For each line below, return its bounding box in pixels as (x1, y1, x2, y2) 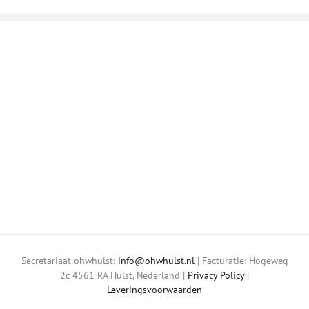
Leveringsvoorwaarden (107, 283, 202, 296)
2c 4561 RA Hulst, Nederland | (60, 268, 188, 281)
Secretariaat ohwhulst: (21, 254, 118, 267)
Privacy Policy (188, 268, 244, 281)
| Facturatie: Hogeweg (194, 254, 288, 267)
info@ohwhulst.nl (117, 254, 195, 267)
